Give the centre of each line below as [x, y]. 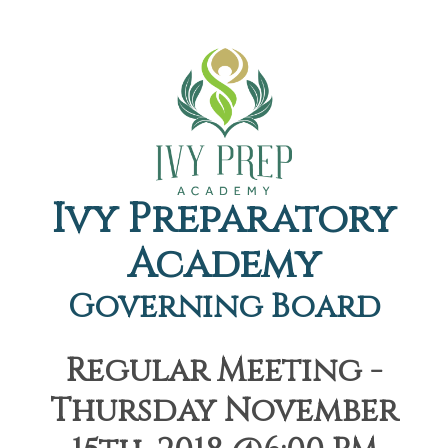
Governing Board [224, 307]
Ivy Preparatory [224, 220]
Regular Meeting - [224, 371]
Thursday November [224, 411]
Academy [224, 265]
